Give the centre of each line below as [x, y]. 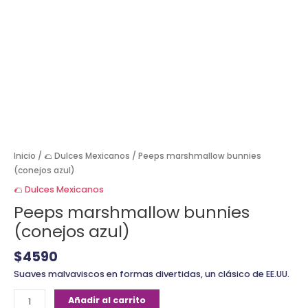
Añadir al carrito [107, 300]
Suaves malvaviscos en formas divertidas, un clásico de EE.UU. [152, 274]
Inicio [25, 156]
